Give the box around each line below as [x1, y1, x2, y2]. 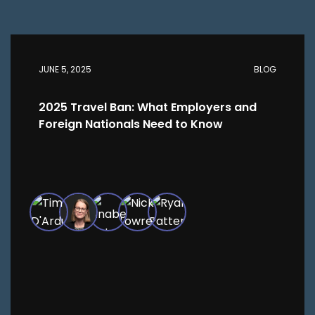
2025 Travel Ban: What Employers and [39, 99, 257, 115]
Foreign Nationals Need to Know [39, 116, 223, 132]
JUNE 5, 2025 [39, 63, 91, 75]
